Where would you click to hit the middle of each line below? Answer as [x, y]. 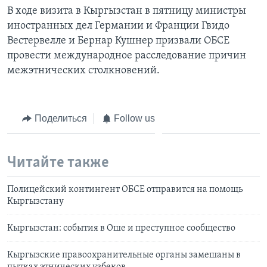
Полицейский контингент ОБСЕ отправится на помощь [125, 189]
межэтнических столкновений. [83, 70]
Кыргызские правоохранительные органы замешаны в [124, 255]
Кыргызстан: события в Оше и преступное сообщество [121, 228]
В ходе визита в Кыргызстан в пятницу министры [127, 11]
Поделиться [60, 118]
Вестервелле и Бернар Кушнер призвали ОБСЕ [118, 41]
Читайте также [58, 163]
